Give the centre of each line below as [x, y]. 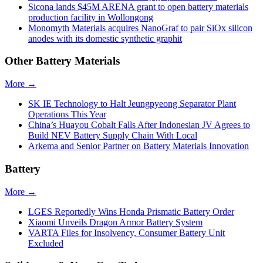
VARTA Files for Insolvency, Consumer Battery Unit [127, 232]
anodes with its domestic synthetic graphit [105, 38]
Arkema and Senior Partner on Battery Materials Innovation [139, 146]
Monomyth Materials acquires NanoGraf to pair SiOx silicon [140, 28]
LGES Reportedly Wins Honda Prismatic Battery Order [131, 211]
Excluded [46, 243]
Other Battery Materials [62, 61]
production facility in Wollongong [91, 17]
